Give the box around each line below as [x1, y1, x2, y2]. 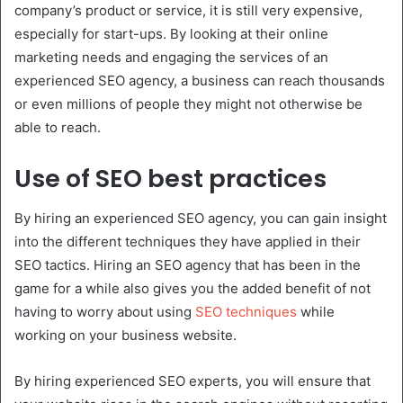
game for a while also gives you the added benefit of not [14, 280, 371, 298]
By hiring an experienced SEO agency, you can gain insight [14, 210, 387, 228]
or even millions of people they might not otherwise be [14, 94, 363, 112]
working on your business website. [14, 327, 237, 345]
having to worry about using [14, 303, 195, 321]
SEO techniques [195, 303, 297, 321]
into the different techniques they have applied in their [14, 233, 361, 251]
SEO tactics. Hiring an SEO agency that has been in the [14, 256, 361, 274]
